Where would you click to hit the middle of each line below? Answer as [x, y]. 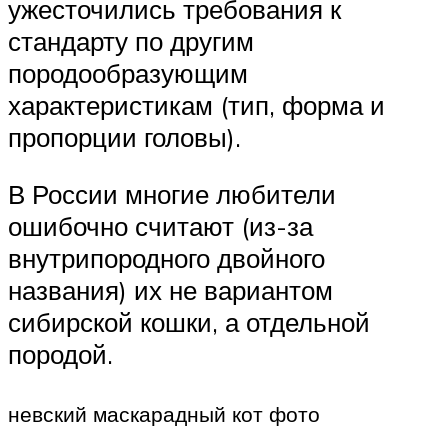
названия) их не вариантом [170, 290]
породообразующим [128, 72]
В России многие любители [172, 194]
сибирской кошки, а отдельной [189, 322]
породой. [60, 354]
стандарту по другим [131, 40]
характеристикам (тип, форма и [196, 104]
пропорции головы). [124, 136]
